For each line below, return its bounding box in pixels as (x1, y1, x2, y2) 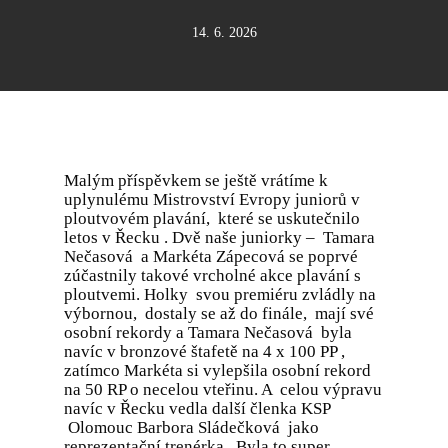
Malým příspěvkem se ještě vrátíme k (64, 171, 328, 190)
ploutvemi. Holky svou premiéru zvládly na (64, 285, 376, 304)
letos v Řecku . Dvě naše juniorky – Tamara (64, 228, 375, 247)
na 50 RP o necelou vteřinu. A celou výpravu (64, 380, 382, 399)
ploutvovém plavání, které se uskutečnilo (64, 209, 360, 228)
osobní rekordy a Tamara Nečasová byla (64, 323, 352, 342)
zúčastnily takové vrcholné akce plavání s (64, 266, 361, 285)
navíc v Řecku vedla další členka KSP (64, 399, 330, 418)
